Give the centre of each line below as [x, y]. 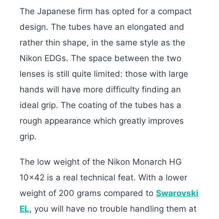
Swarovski [177, 193]
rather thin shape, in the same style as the [102, 42]
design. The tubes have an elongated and [102, 27]
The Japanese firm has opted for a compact [106, 11]
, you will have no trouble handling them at [113, 208]
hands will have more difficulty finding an [100, 89]
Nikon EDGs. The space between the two [100, 58]
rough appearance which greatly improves [102, 120]
